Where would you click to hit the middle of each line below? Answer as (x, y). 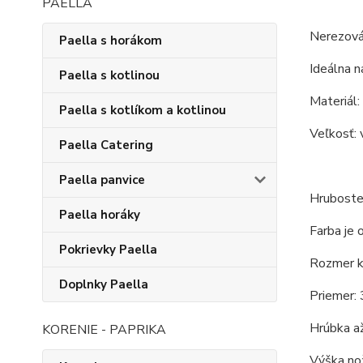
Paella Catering (106, 145)
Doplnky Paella (104, 284)
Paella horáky (100, 215)
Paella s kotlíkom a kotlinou (143, 110)
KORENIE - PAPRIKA (104, 330)
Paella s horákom (111, 41)
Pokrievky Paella (108, 250)
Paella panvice (102, 180)
